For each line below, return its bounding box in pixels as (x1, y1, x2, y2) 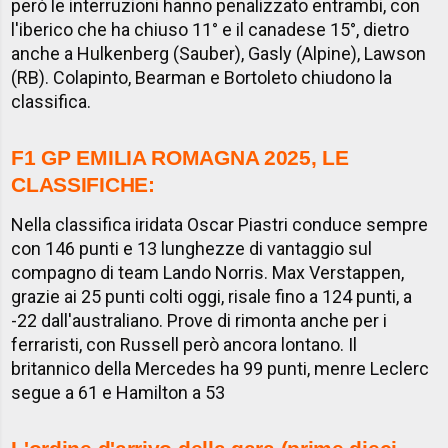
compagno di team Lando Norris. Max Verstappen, (11, 262, 405, 284)
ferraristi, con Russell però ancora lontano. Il (11, 334, 358, 356)
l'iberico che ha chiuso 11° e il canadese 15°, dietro (11, 19, 410, 41)
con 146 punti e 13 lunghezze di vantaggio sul (11, 238, 373, 260)
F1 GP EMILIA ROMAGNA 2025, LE (11, 146, 349, 170)
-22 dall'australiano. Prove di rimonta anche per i (11, 310, 388, 332)
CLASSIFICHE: (11, 173, 155, 197)
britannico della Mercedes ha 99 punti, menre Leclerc (11, 358, 430, 380)
